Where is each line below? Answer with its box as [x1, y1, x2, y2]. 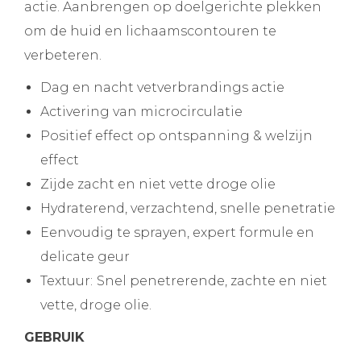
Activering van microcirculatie [40, 104, 243, 119]
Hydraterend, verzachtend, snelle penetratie [40, 201, 335, 216]
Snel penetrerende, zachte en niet [97, 273, 327, 288]
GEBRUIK [24, 330, 85, 345]
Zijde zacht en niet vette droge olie [40, 176, 276, 192]
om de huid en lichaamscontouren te [24, 23, 276, 39]
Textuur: [40, 273, 93, 288]
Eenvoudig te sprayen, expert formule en [40, 225, 314, 240]
